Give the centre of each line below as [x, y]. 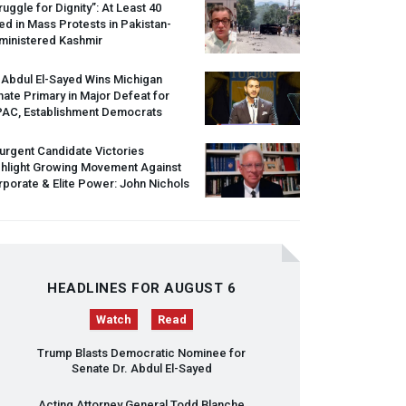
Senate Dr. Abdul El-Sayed [141, 368]
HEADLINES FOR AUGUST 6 [141, 288]
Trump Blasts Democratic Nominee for [141, 353]
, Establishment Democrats [90, 112]
